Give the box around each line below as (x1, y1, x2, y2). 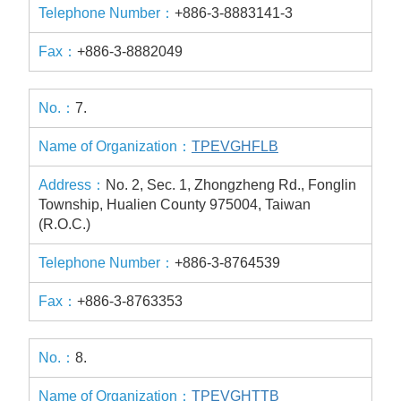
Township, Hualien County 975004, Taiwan (38, 197, 311, 212)
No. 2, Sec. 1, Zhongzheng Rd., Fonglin (106, 177, 356, 192)
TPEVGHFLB (192, 139, 278, 154)
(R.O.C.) (38, 217, 90, 232)
